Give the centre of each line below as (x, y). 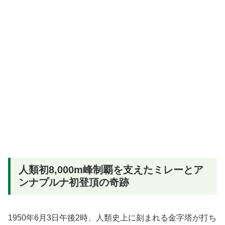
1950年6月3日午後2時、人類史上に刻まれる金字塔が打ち (112, 218)
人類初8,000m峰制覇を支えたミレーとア (111, 170)
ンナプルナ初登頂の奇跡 (74, 182)
